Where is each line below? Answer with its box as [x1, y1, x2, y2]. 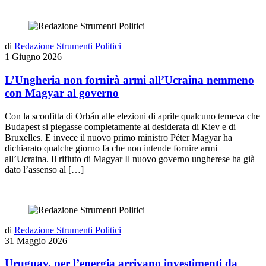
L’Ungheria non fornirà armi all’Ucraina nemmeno [5, 73, 254, 86]
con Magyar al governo [5, 86, 119, 99]
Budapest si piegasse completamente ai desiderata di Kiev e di [5, 121, 236, 132]
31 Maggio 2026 [5, 235, 67, 246]
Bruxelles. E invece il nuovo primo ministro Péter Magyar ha [5, 132, 232, 142]
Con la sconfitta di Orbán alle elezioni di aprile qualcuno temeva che [5, 110, 260, 121]
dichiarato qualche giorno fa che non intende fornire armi [5, 142, 217, 153]
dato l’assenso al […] [5, 164, 84, 175]
